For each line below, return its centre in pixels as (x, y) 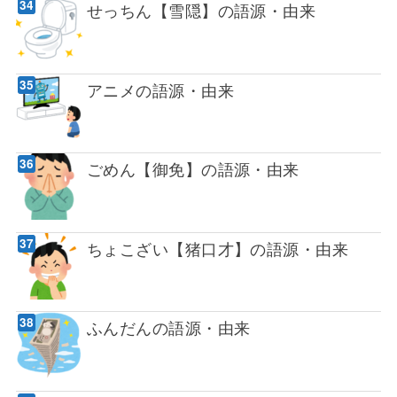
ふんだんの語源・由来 (168, 327)
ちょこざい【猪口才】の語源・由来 (218, 248)
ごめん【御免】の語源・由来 (193, 169)
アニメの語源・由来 (160, 89)
